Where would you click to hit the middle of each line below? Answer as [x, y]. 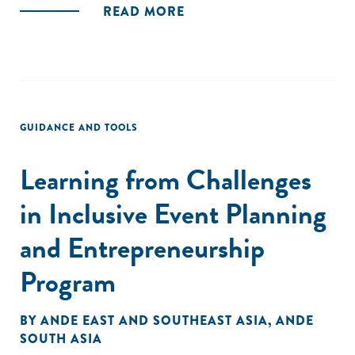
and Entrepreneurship [142, 248]
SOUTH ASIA [61, 339]
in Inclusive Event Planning [173, 214]
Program [68, 282]
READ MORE [144, 11]
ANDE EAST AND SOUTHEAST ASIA [154, 321]
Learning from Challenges [166, 179]
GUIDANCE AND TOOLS [79, 128]
